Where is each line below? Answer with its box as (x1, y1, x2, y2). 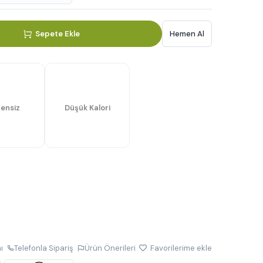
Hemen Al (170, 29, 204, 39)
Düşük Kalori (64, 103, 110, 113)
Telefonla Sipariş (14, 243, 73, 254)
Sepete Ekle (35, 29, 80, 39)
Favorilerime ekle (149, 243, 212, 254)
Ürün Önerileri (85, 243, 136, 254)
